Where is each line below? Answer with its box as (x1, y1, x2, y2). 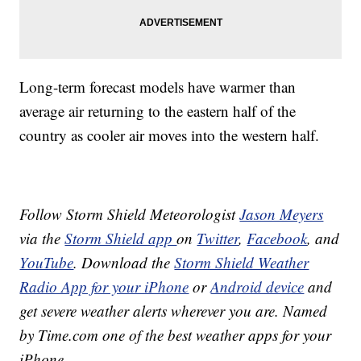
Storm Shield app (64, 228, 177, 249)
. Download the (73, 252, 175, 273)
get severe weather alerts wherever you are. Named (19, 301, 328, 322)
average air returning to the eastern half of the (19, 101, 297, 122)
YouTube (19, 252, 74, 273)
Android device (210, 276, 305, 297)
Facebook (247, 228, 308, 249)
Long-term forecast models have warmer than (19, 77, 297, 98)
